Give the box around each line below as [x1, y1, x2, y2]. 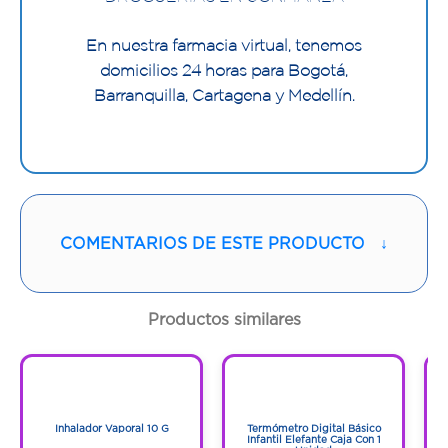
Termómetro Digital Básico [246, 423, 381, 435]
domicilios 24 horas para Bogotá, [100, 60, 348, 79]
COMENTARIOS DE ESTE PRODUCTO [60, 233, 365, 252]
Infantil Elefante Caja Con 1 [246, 434, 381, 446]
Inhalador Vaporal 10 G [54, 423, 169, 435]
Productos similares [147, 310, 301, 329]
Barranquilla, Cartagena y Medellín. [93, 85, 355, 104]
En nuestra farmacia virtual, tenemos [86, 35, 362, 54]
